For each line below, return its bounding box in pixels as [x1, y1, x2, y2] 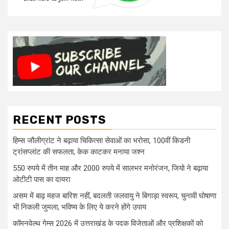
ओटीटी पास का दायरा [13, 174, 70, 184]
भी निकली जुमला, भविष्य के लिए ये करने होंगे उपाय [13, 202, 146, 212]
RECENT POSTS [13, 112, 106, 127]
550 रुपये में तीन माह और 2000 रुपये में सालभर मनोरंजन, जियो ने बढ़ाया [13, 163, 208, 173]
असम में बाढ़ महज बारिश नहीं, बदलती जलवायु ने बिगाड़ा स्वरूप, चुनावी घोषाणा [13, 191, 216, 200]
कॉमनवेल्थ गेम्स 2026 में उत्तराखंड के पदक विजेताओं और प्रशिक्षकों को [13, 218, 203, 228]
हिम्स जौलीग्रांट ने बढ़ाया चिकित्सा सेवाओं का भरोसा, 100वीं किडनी [13, 135, 190, 145]
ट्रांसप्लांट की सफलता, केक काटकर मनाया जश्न [13, 147, 145, 156]
